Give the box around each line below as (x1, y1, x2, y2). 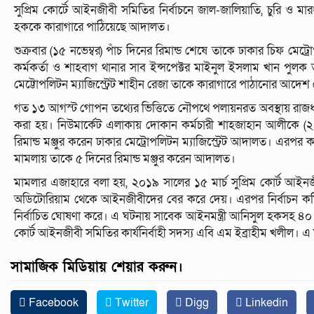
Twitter (112, 295, 149, 311)
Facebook (26, 295, 78, 311)
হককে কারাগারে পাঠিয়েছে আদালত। (14, 19, 170, 36)
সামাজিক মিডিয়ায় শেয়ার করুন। (11, 258, 183, 277)
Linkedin (243, 295, 288, 311)
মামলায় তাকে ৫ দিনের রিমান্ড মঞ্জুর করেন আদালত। (14, 151, 235, 168)
